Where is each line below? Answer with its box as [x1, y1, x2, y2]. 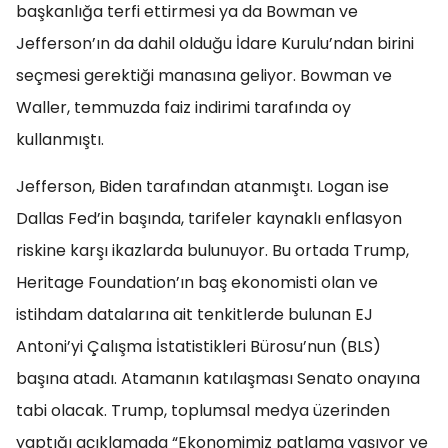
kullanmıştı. [16, 128, 104, 151]
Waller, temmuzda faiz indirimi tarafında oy [16, 96, 351, 119]
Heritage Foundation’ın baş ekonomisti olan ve [16, 271, 378, 294]
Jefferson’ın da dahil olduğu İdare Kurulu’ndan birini [16, 32, 414, 55]
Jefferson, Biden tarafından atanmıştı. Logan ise [16, 175, 389, 198]
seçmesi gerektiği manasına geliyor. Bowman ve [16, 64, 392, 87]
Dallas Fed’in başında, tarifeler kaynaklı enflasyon [16, 207, 402, 230]
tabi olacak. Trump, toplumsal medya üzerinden [16, 399, 390, 422]
